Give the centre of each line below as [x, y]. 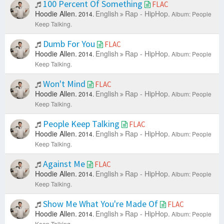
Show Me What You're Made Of [100, 204]
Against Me [64, 164]
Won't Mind [64, 84]
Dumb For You [69, 44]
